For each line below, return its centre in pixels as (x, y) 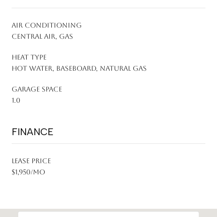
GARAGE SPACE (37, 89)
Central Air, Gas (42, 36)
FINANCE (33, 132)
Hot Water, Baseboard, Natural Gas (79, 68)
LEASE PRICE (31, 161)
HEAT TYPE (29, 57)
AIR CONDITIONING (47, 25)
